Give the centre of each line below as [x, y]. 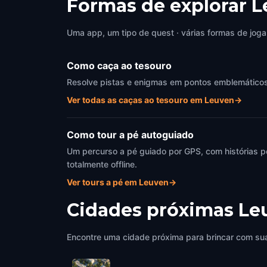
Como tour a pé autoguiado [130, 135]
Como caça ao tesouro [119, 66]
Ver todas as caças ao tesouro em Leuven [150, 100]
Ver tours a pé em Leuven [118, 182]
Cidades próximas [150, 210]
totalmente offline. [102, 164]
